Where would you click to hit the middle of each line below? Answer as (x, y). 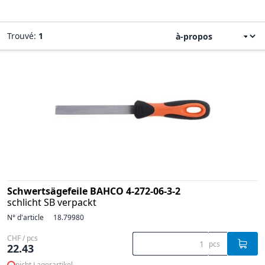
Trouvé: (23, 36)
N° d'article (25, 217)
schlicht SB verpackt (52, 202)
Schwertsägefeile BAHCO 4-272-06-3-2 (94, 191)
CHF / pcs (22, 238)
